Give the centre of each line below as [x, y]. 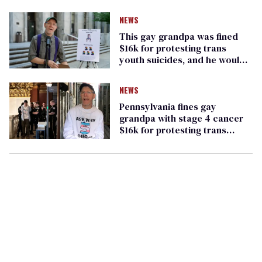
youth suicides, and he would [182, 60]
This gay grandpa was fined [178, 37]
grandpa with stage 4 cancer [181, 118]
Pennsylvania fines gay [168, 107]
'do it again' [144, 72]
